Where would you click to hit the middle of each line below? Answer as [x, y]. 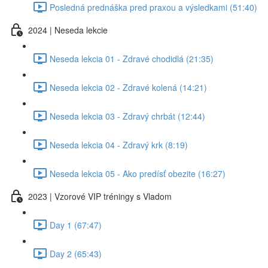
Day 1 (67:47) [76, 225]
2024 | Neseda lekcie [68, 30]
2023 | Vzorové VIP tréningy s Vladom [100, 196]
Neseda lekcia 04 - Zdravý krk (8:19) [119, 144]
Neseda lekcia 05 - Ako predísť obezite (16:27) [138, 173]
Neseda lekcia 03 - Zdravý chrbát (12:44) [127, 116]
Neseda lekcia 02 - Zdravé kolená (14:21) [128, 87]
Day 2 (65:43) [76, 253]
